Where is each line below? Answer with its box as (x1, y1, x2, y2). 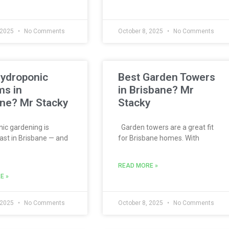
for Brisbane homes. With (118, 134, 199, 142)
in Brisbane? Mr (118, 84, 194, 96)
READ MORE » (118, 162, 158, 169)
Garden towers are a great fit (118, 123, 214, 131)
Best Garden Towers (118, 71, 215, 83)
